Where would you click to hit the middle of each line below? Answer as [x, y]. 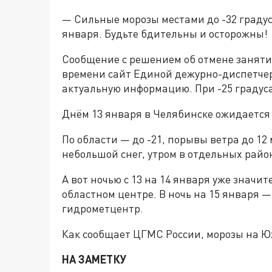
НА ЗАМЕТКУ [94, 260]
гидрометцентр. [103, 209]
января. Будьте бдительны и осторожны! [165, 34]
